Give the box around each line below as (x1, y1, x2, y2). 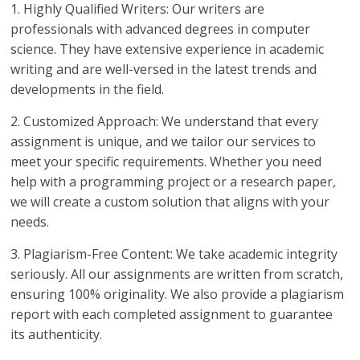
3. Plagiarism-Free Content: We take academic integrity (10, 245, 338, 264)
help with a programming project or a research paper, (10, 173, 337, 191)
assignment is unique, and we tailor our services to (10, 133, 317, 151)
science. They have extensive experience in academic (10, 40, 325, 59)
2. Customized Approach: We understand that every (10, 112, 319, 131)
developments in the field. (10, 80, 165, 99)
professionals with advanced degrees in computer (10, 20, 311, 39)
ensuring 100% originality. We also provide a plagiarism (10, 285, 345, 304)
